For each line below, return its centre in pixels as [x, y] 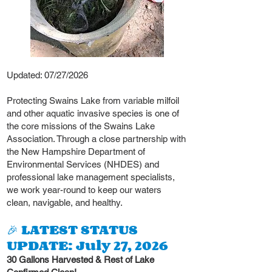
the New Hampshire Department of [76, 151]
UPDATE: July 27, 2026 [87, 245]
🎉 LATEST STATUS [72, 229]
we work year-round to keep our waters [84, 189]
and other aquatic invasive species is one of [93, 113]
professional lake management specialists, [91, 177]
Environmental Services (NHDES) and [83, 164]
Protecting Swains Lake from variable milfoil [93, 100]
